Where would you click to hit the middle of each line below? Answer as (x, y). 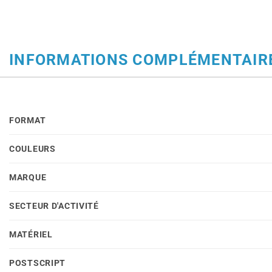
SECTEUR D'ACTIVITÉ (54, 206)
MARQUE (28, 178)
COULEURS (32, 149)
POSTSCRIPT (38, 263)
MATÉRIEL (31, 235)
